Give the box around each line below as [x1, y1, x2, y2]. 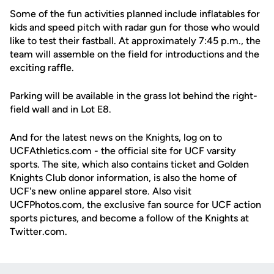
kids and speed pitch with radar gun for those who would [10, 21, 259, 33]
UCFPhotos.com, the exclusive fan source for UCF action [10, 199, 261, 210]
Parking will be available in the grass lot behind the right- [10, 90, 257, 102]
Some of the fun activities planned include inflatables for [10, 8, 260, 20]
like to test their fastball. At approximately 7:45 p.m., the [10, 35, 261, 46]
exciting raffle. [10, 62, 74, 73]
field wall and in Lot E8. [10, 103, 111, 115]
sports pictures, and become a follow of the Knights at [10, 212, 249, 224]
